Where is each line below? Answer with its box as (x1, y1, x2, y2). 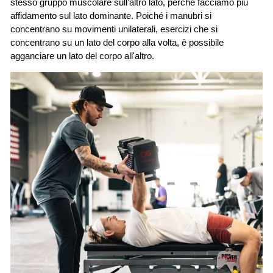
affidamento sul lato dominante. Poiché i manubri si (10, 11, 211, 21)
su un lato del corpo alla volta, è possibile (62, 38, 224, 48)
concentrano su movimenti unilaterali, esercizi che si (10, 24, 218, 35)
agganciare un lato (10, 51, 83, 62)
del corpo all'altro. (85, 51, 154, 62)
